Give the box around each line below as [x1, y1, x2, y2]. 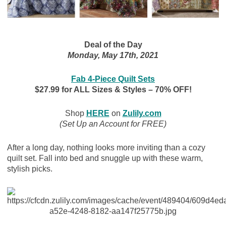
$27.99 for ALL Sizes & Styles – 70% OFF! [34, 85, 192, 94]
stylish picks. [7, 164, 52, 174]
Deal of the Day [84, 40, 142, 49]
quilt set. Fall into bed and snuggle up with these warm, [7, 154, 203, 163]
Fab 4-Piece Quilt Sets [71, 75, 155, 84]
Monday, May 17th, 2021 [68, 51, 158, 60]
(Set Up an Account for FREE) [60, 120, 166, 129]
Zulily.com [122, 109, 161, 118]
